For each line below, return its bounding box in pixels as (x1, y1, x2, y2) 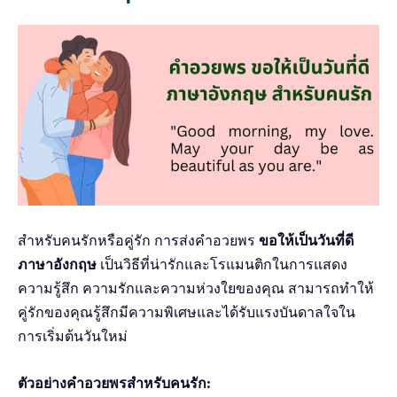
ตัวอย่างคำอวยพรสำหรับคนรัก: (18, 374, 211, 392)
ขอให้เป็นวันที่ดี (259, 231, 354, 249)
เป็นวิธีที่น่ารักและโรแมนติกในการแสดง (97, 255, 347, 273)
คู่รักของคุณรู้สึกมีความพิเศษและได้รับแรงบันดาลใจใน (18, 303, 355, 321)
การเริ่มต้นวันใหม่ (18, 327, 128, 345)
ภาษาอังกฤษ (18, 255, 97, 273)
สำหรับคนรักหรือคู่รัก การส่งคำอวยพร (18, 231, 259, 249)
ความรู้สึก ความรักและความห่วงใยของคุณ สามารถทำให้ (18, 279, 374, 297)
